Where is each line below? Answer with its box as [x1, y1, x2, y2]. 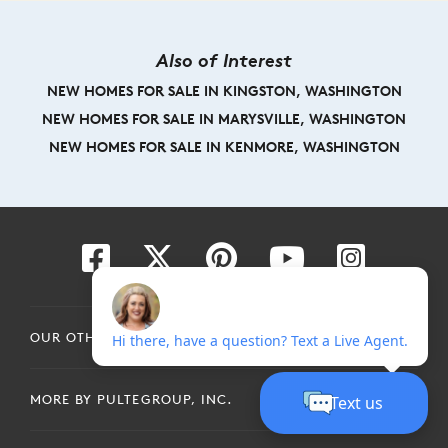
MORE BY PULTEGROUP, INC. [30, 391, 232, 409]
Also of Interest [156, 48, 292, 73]
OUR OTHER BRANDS [30, 329, 176, 347]
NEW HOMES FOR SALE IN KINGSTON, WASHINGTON [46, 82, 402, 101]
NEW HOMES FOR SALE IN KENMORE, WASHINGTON [48, 138, 400, 157]
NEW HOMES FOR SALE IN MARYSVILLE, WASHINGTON [42, 110, 406, 129]
